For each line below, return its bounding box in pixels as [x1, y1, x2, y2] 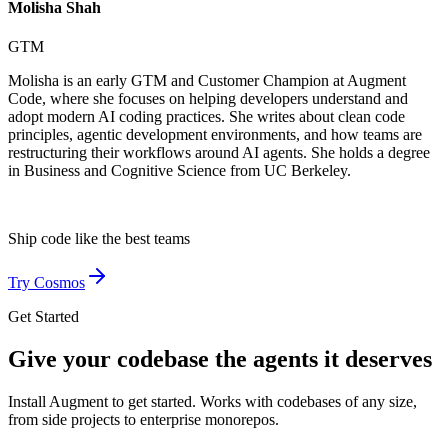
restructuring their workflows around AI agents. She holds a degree [8, 144, 430, 162]
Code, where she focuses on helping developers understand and [8, 90, 408, 108]
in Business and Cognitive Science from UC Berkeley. [8, 162, 351, 180]
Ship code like [8, 230, 98, 248]
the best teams [102, 230, 190, 248]
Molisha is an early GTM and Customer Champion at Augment [8, 72, 406, 90]
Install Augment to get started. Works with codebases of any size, [8, 392, 417, 410]
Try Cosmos [8, 274, 85, 292]
